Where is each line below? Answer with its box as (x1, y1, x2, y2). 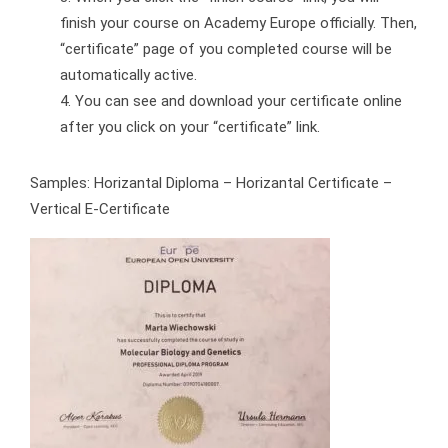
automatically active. (60, 66, 197, 84)
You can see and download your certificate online (75, 92, 402, 110)
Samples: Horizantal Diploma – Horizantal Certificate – (30, 174, 392, 192)
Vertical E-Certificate (30, 200, 170, 218)
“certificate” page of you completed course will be (60, 40, 392, 58)
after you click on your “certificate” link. (60, 118, 320, 136)
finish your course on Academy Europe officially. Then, (60, 14, 417, 32)
